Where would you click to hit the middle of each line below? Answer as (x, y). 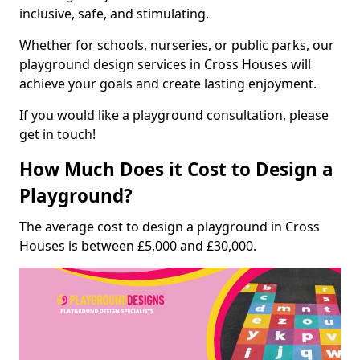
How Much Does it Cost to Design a (176, 169)
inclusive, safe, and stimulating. (114, 13)
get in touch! (57, 134)
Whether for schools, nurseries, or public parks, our (177, 45)
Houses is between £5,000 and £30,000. (138, 245)
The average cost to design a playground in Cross (170, 226)
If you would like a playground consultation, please (174, 115)
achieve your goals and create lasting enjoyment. (168, 83)
